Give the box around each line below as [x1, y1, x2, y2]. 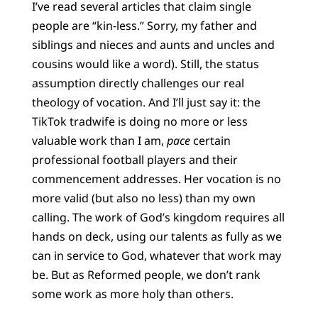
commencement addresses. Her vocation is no [31, 170, 281, 187]
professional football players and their [31, 151, 238, 168]
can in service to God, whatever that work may [31, 247, 281, 263]
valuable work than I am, [31, 132, 167, 148]
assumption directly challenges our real [31, 75, 244, 91]
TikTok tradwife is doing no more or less [31, 113, 248, 129]
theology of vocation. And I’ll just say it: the [31, 94, 261, 110]
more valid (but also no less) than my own [31, 190, 256, 206]
